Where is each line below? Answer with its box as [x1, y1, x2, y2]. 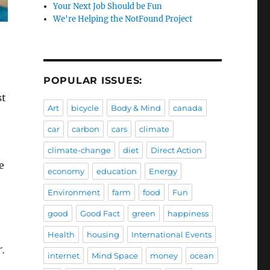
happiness [167, 209, 209, 219]
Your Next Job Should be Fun [53, 1, 163, 12]
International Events [131, 230, 212, 240]
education [96, 166, 137, 177]
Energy [148, 166, 177, 177]
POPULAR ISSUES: [43, 75, 143, 87]
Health [47, 230, 75, 240]
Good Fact [80, 209, 120, 219]
